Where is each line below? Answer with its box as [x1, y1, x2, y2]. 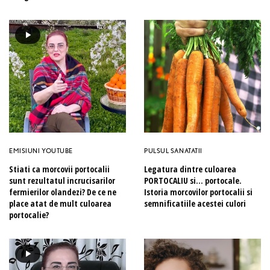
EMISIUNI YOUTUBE [9, 146, 73, 155]
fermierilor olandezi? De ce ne [9, 186, 116, 198]
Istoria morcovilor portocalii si [144, 186, 253, 198]
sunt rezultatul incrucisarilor [9, 174, 115, 186]
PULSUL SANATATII [144, 146, 202, 155]
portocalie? [9, 209, 49, 221]
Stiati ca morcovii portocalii [9, 163, 110, 175]
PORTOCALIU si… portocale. [144, 174, 242, 186]
